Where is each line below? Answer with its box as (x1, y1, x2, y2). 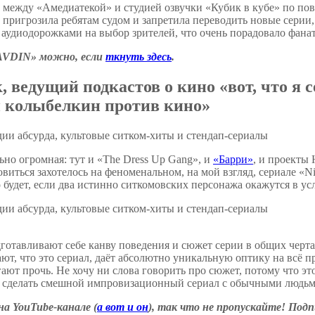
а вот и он (97, 300, 148, 313)
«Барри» (213, 153, 253, 165)
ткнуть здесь (105, 50, 172, 63)
